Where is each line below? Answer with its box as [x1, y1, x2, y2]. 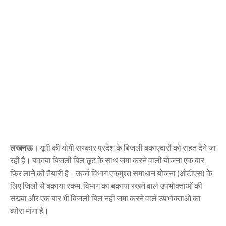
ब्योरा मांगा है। [10, 206, 49, 215]
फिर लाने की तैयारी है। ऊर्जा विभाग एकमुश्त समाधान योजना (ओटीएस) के [10, 168, 212, 178]
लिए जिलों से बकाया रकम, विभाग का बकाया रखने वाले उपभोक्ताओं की [10, 181, 202, 190]
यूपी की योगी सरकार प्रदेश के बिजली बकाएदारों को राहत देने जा [40, 143, 216, 152]
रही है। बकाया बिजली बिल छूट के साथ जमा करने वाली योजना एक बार [10, 155, 204, 165]
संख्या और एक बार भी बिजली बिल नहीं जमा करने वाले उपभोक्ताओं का [10, 193, 201, 203]
